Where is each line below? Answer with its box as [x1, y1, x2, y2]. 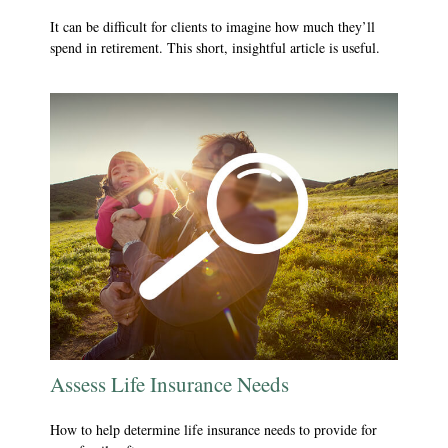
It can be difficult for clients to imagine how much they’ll [50, 16, 375, 36]
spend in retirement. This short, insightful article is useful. [50, 37, 380, 57]
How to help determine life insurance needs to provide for [50, 419, 377, 439]
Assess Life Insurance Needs [50, 369, 289, 398]
